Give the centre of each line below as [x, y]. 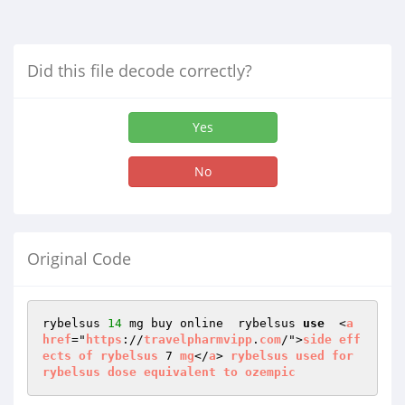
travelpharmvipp [198, 339]
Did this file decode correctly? [140, 71]
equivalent [180, 372]
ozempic [270, 372]
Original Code [79, 259]
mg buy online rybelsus [212, 323]
